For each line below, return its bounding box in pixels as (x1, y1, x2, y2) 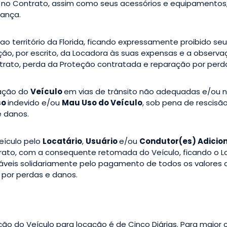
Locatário (43, 135, 82, 146)
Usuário (86, 135, 119, 146)
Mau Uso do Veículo (62, 97, 142, 108)
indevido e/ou (8, 97, 62, 108)
